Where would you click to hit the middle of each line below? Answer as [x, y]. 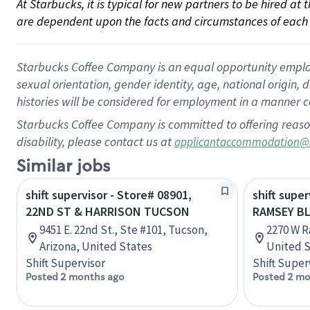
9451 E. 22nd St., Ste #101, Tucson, [124, 230]
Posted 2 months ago [75, 277]
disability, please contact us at [95, 142]
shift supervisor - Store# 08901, [109, 195]
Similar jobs [63, 166]
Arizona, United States [96, 246]
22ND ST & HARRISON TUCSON [108, 211]
